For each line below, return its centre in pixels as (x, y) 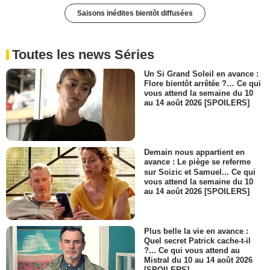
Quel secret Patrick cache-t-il (197, 240)
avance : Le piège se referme (197, 162)
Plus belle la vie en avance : (196, 231)
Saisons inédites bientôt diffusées (135, 13)
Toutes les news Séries (83, 55)
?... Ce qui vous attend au (192, 250)
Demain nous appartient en (194, 152)
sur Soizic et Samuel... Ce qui (200, 172)
